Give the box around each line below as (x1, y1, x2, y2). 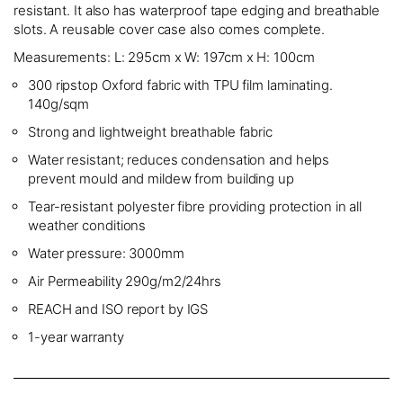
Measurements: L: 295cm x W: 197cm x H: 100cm (13, 48, 315, 66)
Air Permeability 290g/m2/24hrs (28, 272, 221, 290)
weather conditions (28, 216, 147, 234)
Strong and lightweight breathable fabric (28, 122, 273, 140)
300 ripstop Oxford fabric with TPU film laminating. (28, 76, 333, 94)
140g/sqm (28, 94, 90, 112)
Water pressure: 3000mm (28, 244, 184, 262)
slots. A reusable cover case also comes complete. (13, 20, 326, 38)
